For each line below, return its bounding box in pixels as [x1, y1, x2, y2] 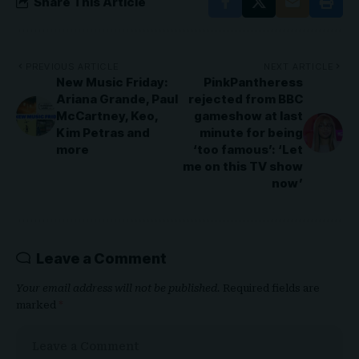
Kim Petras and [56, 125, 150, 141]
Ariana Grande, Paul [56, 91, 178, 107]
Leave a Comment [36, 250, 167, 268]
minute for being [200, 125, 303, 141]
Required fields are [223, 282, 320, 295]
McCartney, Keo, [56, 108, 159, 124]
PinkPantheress [204, 75, 303, 91]
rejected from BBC [188, 91, 303, 107]
